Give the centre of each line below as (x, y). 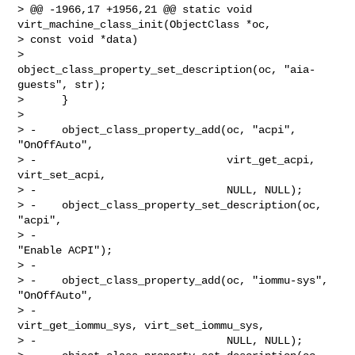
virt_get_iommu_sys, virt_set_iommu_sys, (141, 325)
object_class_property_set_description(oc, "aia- (167, 69)
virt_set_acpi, (62, 175)
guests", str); (62, 84)
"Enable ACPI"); (65, 250)
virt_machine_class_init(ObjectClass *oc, (148, 24)
